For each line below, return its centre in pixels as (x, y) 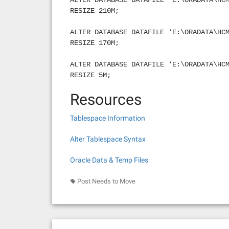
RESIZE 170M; (95, 43)
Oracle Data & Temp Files (109, 160)
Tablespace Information (108, 118)
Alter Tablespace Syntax (108, 139)
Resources (106, 99)
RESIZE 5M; (90, 75)
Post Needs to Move (106, 181)
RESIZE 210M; (95, 11)
